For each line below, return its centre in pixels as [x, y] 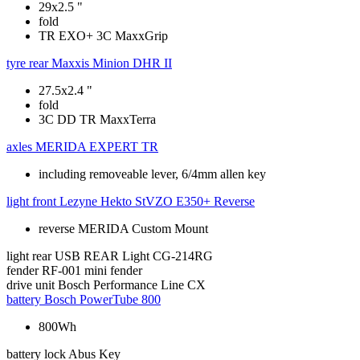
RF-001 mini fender [92, 270]
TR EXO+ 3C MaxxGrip [103, 35]
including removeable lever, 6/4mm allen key [152, 174]
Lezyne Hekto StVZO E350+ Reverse [157, 201]
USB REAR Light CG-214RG [134, 256]
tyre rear [27, 63]
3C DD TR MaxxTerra [97, 119]
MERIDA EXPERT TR [97, 146]
